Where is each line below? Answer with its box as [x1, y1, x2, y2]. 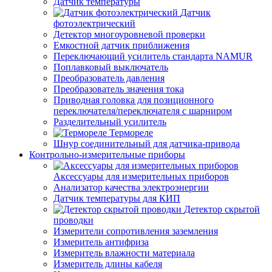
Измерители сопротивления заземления [53, 226, 218, 236]
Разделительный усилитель [53, 117, 166, 127]
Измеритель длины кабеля [53, 259, 162, 269]
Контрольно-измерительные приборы [29, 149, 185, 160]
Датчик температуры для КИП [53, 193, 180, 203]
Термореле [109, 127, 153, 138]
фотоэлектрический [53, 18, 135, 29]
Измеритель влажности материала [53, 248, 195, 258]
